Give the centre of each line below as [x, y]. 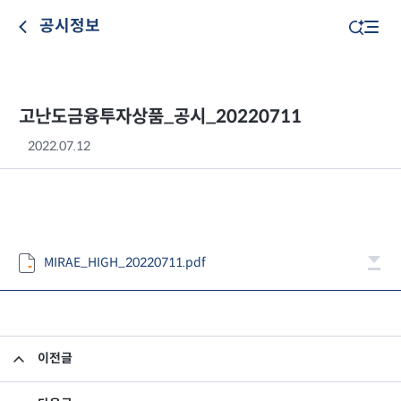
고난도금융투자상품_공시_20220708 [190, 359]
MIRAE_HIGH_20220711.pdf [125, 263]
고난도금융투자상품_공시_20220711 [160, 117]
